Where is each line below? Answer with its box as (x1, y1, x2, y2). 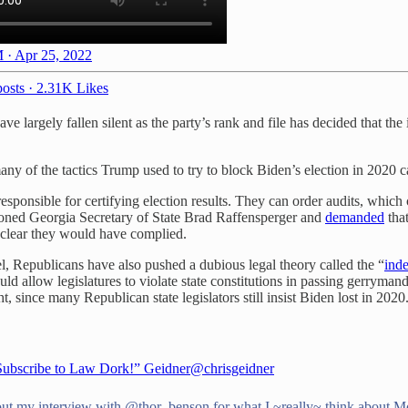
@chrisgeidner (190, 361, 274, 377)
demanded (325, 209, 384, 226)
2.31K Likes (36, 80, 108, 97)
